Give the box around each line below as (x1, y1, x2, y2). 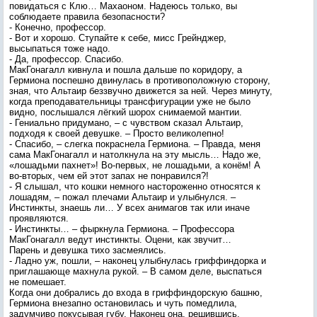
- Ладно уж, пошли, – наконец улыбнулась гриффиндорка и (9, 255, 266, 266)
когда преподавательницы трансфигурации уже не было (9, 96, 250, 107)
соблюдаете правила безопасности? (9, 11, 165, 22)
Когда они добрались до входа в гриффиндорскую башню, (9, 287, 263, 298)
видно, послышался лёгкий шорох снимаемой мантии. (9, 107, 242, 117)
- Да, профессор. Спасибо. (9, 54, 124, 64)
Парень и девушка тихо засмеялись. (9, 245, 166, 255)
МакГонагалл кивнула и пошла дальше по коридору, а (9, 64, 242, 75)
